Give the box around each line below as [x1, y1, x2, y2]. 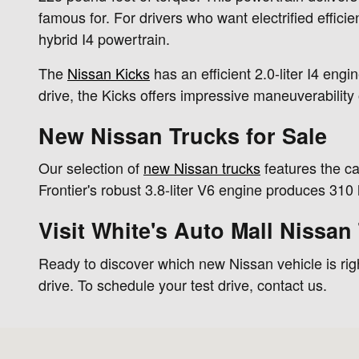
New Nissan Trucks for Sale [38, 119, 327, 151]
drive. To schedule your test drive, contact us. [38, 273, 327, 295]
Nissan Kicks [67, 62, 150, 83]
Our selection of [38, 157, 143, 179]
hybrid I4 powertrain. [38, 27, 170, 49]
